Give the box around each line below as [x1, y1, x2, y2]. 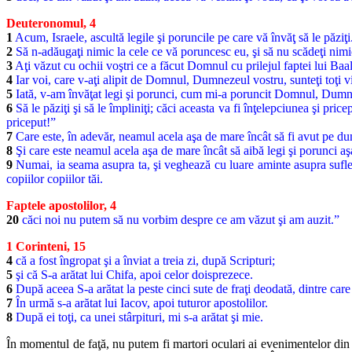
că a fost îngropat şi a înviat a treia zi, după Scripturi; [13, 254, 275, 268]
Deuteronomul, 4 [6, 16, 96, 31]
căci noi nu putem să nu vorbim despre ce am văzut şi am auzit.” [19, 213, 339, 227]
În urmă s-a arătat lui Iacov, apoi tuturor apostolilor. [13, 296, 268, 310]
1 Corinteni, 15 [6, 240, 86, 254]
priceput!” [6, 115, 56, 130]
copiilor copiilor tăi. [6, 172, 103, 186]
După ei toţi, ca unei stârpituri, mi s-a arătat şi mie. [13, 310, 263, 324]
